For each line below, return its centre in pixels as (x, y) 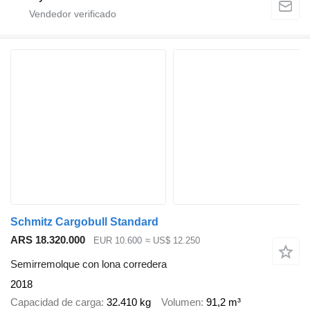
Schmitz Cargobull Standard (84, 222)
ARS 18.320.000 (48, 240)
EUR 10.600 (118, 241)
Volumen (181, 302)
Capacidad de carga (56, 302)
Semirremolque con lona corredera (89, 264)
